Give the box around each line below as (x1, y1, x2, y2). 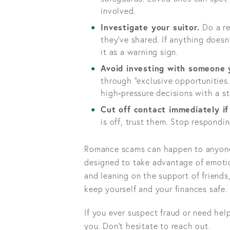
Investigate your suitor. (101, 21, 203, 32)
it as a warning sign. (101, 46, 178, 57)
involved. (101, 5, 136, 16)
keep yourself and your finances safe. (84, 183, 227, 194)
